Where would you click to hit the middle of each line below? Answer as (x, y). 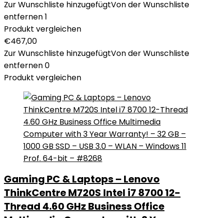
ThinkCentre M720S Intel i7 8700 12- (92, 193)
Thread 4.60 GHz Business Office (84, 206)
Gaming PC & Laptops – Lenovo (82, 179)
